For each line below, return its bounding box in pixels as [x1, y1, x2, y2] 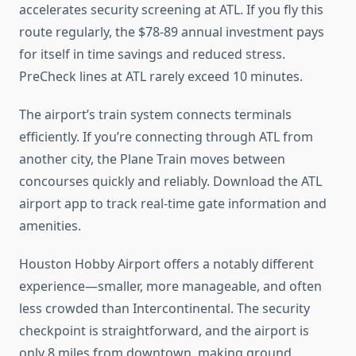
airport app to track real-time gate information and [19, 195, 327, 213]
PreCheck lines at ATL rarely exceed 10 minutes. [19, 68, 303, 86]
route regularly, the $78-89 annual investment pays [19, 23, 324, 41]
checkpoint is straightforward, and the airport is [19, 322, 309, 340]
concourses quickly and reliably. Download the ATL [19, 172, 322, 191]
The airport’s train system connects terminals [19, 106, 292, 124]
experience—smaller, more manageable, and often [19, 277, 322, 296]
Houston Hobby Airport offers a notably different [19, 255, 314, 273]
